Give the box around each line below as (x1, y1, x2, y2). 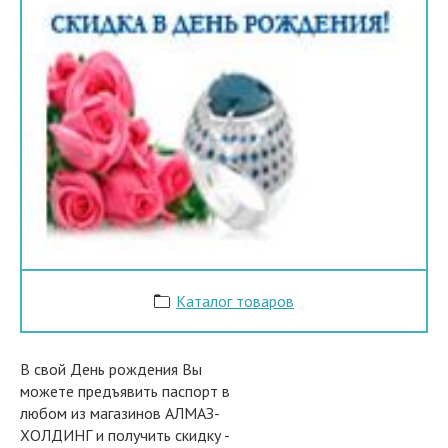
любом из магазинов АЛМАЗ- (20, 403, 220, 424)
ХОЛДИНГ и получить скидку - (20, 425, 229, 446)
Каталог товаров (176, 291, 294, 312)
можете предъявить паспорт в (20, 381, 230, 402)
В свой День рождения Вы (20, 359, 202, 380)
